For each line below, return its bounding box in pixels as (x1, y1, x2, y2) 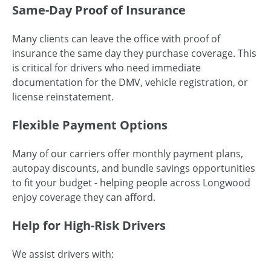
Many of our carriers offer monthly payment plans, (12, 147, 243, 161)
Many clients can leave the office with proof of (12, 32, 220, 46)
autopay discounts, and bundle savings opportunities (12, 162, 255, 175)
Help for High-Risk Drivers (12, 217, 166, 234)
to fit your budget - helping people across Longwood (12, 176, 250, 190)
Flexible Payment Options (12, 117, 168, 134)
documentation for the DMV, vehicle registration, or (12, 76, 248, 90)
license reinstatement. (12, 90, 114, 104)
